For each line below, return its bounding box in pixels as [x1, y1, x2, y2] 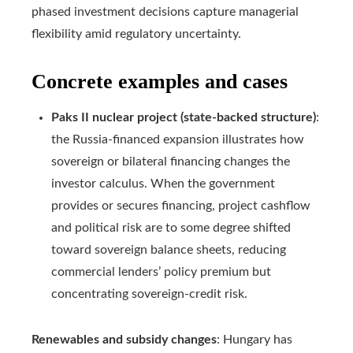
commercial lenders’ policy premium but [51, 266, 271, 279]
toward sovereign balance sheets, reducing [51, 243, 286, 257]
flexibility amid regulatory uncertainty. [32, 28, 241, 41]
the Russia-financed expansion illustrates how [51, 133, 304, 147]
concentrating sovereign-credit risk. [51, 288, 247, 301]
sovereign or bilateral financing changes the [51, 155, 290, 169]
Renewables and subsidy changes [32, 333, 217, 347]
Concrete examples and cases [32, 70, 288, 94]
